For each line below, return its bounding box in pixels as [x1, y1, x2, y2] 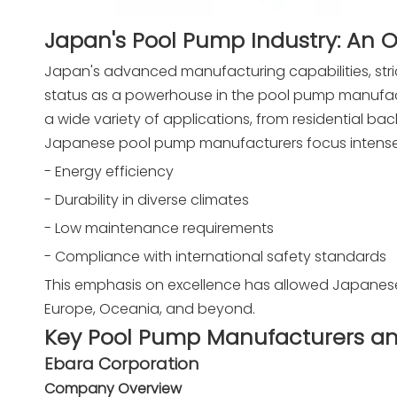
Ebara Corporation [44, 352, 198, 376]
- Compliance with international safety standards [44, 246, 386, 267]
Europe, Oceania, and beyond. [44, 299, 255, 319]
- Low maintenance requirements [44, 218, 274, 238]
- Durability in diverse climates [44, 190, 249, 210]
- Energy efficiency [44, 161, 174, 182]
